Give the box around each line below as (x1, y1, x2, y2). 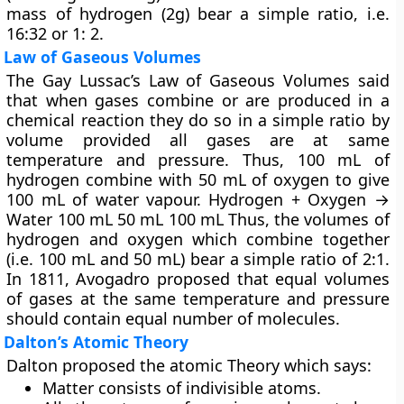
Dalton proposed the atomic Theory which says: (6, 354, 372, 376)
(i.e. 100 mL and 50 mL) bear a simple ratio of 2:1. (6, 248, 390, 270)
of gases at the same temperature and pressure (6, 288, 390, 309)
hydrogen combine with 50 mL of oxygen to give (6, 169, 390, 190)
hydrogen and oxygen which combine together (6, 228, 390, 250)
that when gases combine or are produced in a (6, 89, 390, 111)
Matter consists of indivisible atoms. (42, 377, 322, 399)
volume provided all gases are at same (6, 129, 390, 151)
